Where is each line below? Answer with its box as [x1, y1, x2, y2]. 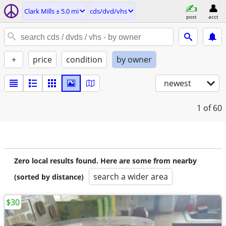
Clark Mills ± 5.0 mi [24, 7, 79, 16]
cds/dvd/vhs [90, 7, 127, 16]
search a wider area [93, 171, 168, 182]
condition [66, 54, 102, 65]
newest [164, 78, 191, 89]
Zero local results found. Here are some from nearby [14, 156, 197, 165]
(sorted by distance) [14, 172, 84, 182]
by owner [117, 54, 152, 65]
